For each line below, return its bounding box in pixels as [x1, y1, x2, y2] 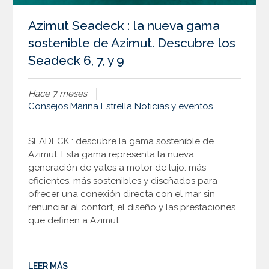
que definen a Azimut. [28, 214, 121, 226]
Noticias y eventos [134, 100, 213, 112]
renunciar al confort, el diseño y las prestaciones [28, 201, 236, 213]
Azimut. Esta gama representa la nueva [28, 148, 195, 160]
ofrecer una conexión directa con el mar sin [28, 188, 216, 199]
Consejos [28, 100, 68, 112]
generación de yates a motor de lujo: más [28, 162, 207, 173]
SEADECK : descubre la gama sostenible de [28, 135, 214, 147]
